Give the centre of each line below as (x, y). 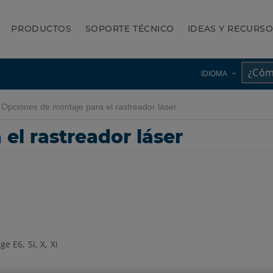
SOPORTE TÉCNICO (129, 29)
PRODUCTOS (41, 29)
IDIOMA (214, 73)
